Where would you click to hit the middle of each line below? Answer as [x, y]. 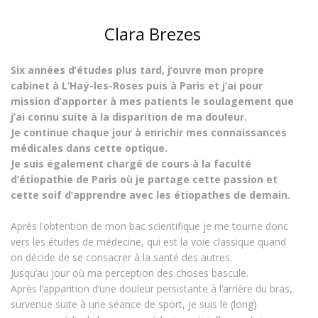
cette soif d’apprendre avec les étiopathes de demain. [152, 195]
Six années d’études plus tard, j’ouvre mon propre [137, 70]
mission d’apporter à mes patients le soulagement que [152, 101]
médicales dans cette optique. [89, 148]
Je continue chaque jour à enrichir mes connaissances [149, 132]
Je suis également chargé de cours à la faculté [131, 164]
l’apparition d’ [70, 289]
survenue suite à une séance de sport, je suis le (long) [134, 305]
